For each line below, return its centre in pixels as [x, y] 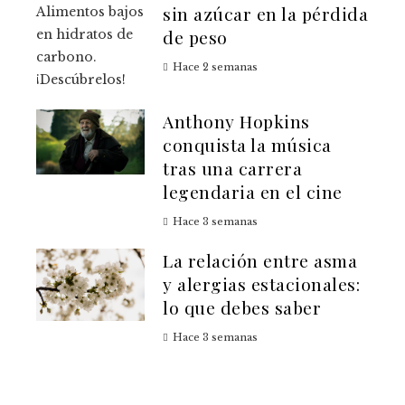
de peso [195, 38]
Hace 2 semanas [215, 67]
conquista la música [247, 145]
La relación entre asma [260, 261]
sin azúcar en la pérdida [265, 14]
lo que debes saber [242, 308]
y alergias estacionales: [261, 284]
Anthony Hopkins [236, 122]
